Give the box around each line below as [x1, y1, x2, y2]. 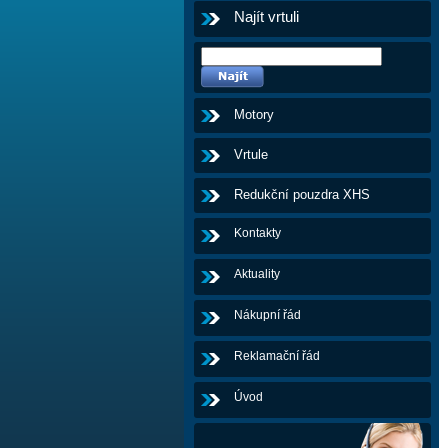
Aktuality [234, 267, 280, 281]
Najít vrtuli [234, 9, 299, 25]
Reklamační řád [234, 349, 320, 363]
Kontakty [234, 226, 281, 240]
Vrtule [234, 147, 268, 162]
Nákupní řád [234, 308, 301, 322]
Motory [234, 107, 274, 122]
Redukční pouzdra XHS [234, 187, 370, 202]
